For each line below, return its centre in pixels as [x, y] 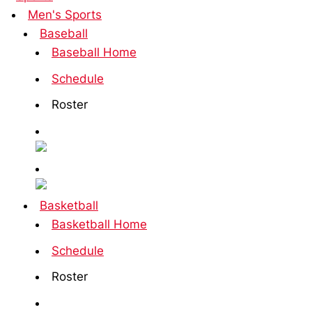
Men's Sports [65, 15]
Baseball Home [94, 52]
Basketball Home [99, 225]
